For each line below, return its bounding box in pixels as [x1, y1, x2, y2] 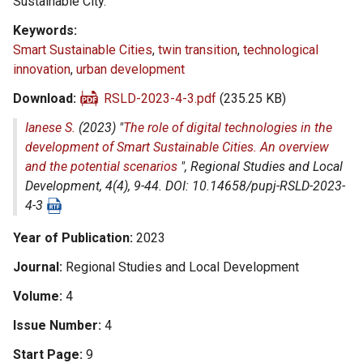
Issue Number [13, 318, 98, 333]
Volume [13, 288, 59, 304]
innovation [13, 62, 70, 77]
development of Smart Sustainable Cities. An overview [25, 139, 329, 155]
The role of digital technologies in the [123, 120, 332, 135]
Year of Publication [13, 230, 130, 246]
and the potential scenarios [25, 159, 177, 174]
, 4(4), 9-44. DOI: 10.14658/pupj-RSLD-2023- [100, 178, 345, 194]
